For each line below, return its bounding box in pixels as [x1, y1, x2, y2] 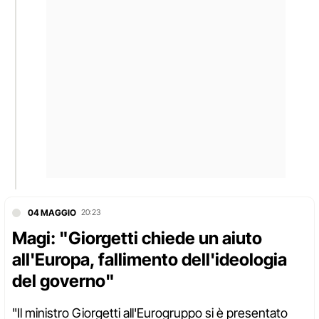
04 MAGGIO [28, 207, 76, 219]
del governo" [12, 271, 115, 292]
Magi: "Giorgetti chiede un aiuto [12, 228, 262, 249]
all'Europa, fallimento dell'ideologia [12, 249, 287, 271]
